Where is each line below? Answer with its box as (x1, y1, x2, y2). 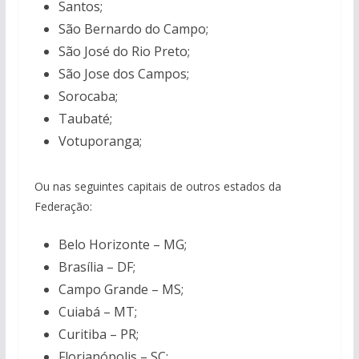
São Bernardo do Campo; (58, 20, 208, 38)
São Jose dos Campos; (58, 65, 189, 83)
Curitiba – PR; (58, 325, 139, 343)
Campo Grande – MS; (58, 280, 184, 298)
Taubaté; (58, 110, 112, 127)
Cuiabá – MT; (58, 303, 137, 321)
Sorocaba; (58, 87, 118, 105)
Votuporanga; (58, 132, 142, 150)
